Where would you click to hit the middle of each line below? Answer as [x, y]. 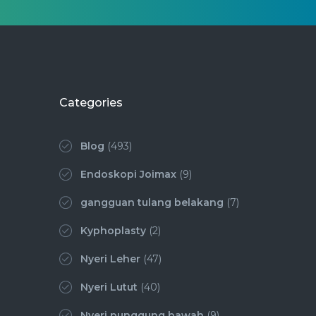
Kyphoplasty [113, 231]
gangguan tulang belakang [152, 203]
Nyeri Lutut [109, 287]
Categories [91, 103]
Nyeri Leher [110, 259]
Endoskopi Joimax [128, 175]
